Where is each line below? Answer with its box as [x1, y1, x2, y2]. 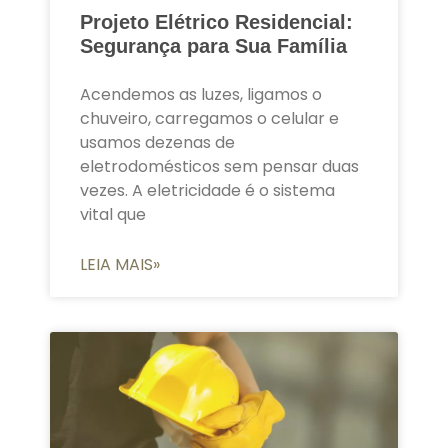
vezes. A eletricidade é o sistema [80, 178, 335, 202]
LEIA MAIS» [80, 252, 160, 276]
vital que [80, 202, 146, 226]
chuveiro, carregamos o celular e [80, 106, 339, 130]
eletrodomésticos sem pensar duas [80, 154, 359, 178]
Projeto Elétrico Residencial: [80, 10, 353, 33]
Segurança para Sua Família [80, 34, 347, 57]
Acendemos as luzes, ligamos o [80, 82, 322, 106]
